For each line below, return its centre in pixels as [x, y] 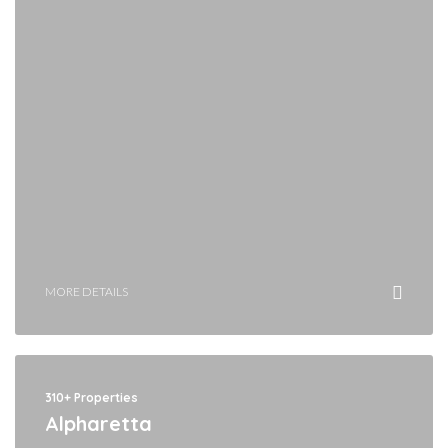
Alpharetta [98, 423]
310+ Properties [91, 397]
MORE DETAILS [86, 291]
